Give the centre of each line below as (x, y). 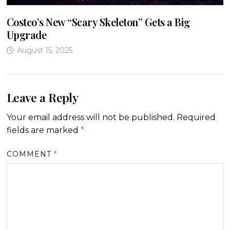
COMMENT (30, 154)
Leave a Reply (42, 97)
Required (196, 118)
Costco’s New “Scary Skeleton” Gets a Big (98, 22)
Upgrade (26, 34)
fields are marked (43, 130)
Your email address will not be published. (90, 118)
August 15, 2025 (44, 50)
